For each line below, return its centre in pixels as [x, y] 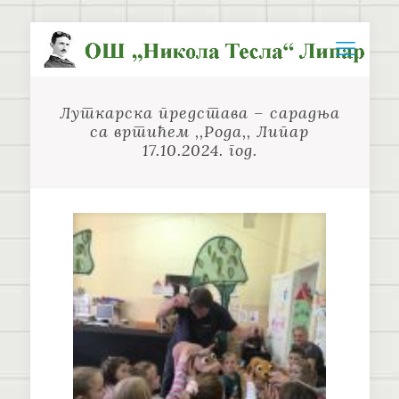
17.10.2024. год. [199, 150]
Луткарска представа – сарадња [199, 113]
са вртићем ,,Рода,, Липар [199, 131]
